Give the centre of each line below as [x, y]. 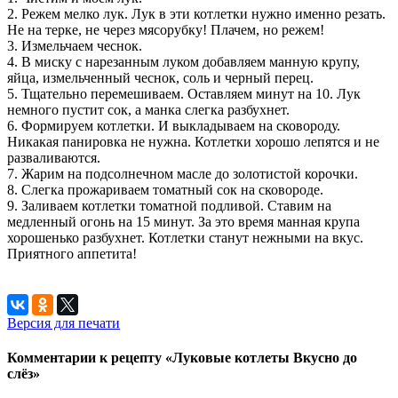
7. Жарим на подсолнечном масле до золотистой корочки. [183, 173]
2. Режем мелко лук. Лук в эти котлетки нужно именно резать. [196, 13]
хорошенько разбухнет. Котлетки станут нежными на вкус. [185, 237]
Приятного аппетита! [72, 253]
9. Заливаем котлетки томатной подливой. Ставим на [169, 205]
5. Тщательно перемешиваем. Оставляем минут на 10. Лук [184, 93]
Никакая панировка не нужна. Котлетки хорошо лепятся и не [193, 141]
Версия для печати [64, 322]
